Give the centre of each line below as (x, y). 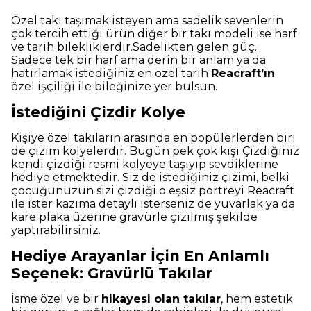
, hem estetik (257, 299)
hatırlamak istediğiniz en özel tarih (111, 73)
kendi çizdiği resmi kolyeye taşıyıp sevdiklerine (145, 164)
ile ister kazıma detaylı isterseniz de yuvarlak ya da (153, 203)
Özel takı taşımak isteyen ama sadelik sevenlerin (147, 20)
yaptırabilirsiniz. (56, 230)
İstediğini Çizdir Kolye (100, 112)
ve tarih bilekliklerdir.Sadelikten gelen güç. (134, 47)
